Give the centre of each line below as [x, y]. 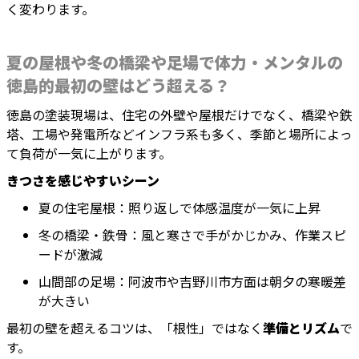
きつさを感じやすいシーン [83, 181]
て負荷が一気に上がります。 [89, 153]
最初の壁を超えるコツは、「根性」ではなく [135, 328]
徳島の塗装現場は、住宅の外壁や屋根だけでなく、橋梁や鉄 [179, 115]
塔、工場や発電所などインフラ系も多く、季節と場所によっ [179, 134]
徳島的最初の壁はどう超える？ [118, 86]
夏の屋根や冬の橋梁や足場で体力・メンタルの [175, 63]
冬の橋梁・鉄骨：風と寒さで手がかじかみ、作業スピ [192, 235]
